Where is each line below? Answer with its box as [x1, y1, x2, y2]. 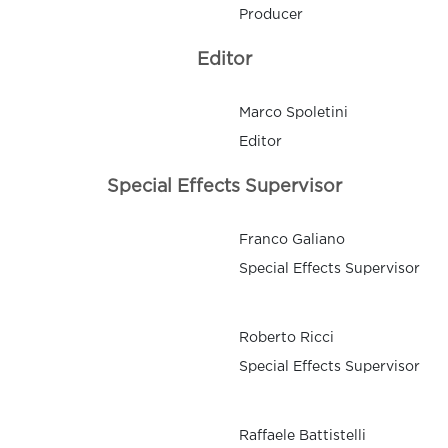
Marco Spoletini [239, 107, 348, 120]
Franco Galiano [239, 234, 345, 247]
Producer [239, 9, 303, 22]
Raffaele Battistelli [239, 430, 366, 443]
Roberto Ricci [239, 332, 334, 345]
